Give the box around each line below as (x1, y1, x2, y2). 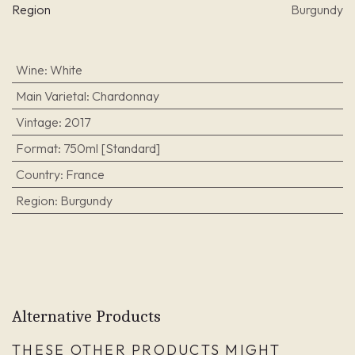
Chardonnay (91, 88, 159, 105)
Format (15, 140, 58, 157)
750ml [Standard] (63, 140, 160, 157)
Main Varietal (15, 88, 86, 105)
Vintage (15, 114, 59, 131)
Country (15, 166, 60, 183)
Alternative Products (12, 306, 161, 326)
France (65, 166, 105, 183)
